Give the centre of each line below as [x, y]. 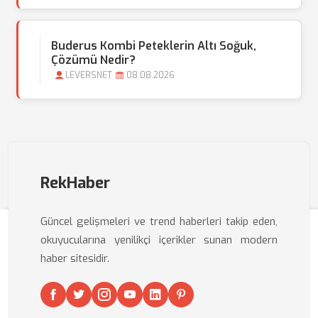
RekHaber [75, 183]
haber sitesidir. [75, 258]
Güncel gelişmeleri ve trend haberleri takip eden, [159, 221]
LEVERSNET [89, 75]
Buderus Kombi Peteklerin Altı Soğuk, [154, 46]
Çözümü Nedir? [93, 60]
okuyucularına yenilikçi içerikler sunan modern [159, 240]
